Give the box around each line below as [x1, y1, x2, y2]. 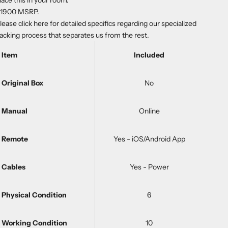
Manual [2, 106, 28, 116]
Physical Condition [2, 190, 67, 200]
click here [18, 19, 49, 28]
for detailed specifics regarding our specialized [50, 19, 197, 28]
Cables [2, 162, 26, 172]
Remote [2, 134, 28, 144]
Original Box [2, 78, 44, 88]
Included [134, 50, 165, 60]
